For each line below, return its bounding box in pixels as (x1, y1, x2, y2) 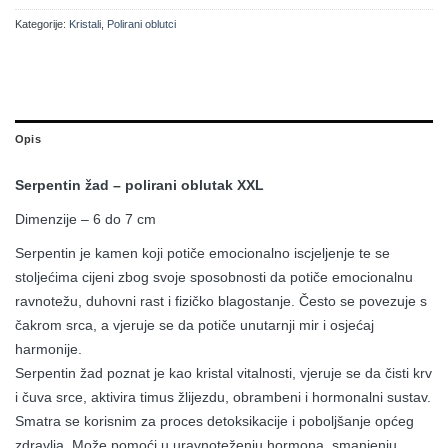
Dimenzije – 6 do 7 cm (15, 210, 156, 227)
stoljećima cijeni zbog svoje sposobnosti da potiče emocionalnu (15, 268, 413, 285)
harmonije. (15, 340, 82, 357)
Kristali (69, 17, 101, 30)
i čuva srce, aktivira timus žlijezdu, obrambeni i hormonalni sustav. (15, 388, 431, 405)
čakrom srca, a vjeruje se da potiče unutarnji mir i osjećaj (15, 316, 374, 333)
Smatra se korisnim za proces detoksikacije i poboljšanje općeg (15, 412, 414, 429)
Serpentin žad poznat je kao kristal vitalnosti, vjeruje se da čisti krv (15, 364, 432, 381)
